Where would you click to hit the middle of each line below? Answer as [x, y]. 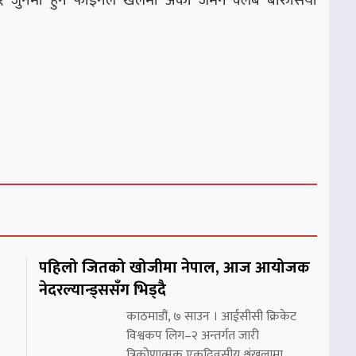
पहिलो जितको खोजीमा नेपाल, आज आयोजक [174, 267]
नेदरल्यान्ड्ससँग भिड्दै [103, 290]
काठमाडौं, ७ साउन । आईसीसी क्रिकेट [211, 316]
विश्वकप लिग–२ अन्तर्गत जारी [193, 335]
